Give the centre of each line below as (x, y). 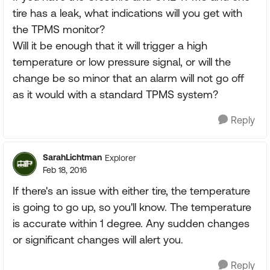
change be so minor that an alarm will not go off (128, 78)
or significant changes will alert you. (98, 240)
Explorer (121, 158)
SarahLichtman (72, 157)
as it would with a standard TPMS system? (115, 94)
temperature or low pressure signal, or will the (122, 62)
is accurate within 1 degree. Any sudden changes (131, 223)
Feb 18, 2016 (65, 170)
